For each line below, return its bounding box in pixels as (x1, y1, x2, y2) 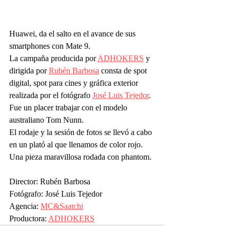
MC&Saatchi (41, 201, 83, 210)
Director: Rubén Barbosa (9, 177, 90, 186)
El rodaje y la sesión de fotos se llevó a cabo (9, 127, 154, 137)
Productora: (9, 214, 48, 223)
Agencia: (9, 201, 41, 210)
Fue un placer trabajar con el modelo (9, 103, 129, 112)
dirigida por (9, 66, 49, 75)
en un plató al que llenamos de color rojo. (9, 140, 143, 149)
